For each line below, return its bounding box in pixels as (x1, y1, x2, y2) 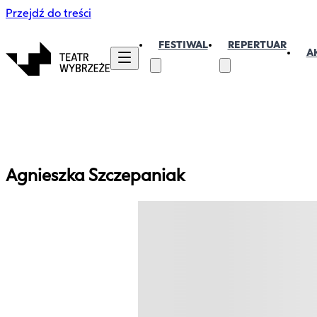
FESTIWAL (158, 39, 208, 51)
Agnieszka (6, 165, 88, 185)
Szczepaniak (88, 165, 185, 185)
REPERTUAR (227, 39, 287, 51)
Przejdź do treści (6, 6, 91, 20)
